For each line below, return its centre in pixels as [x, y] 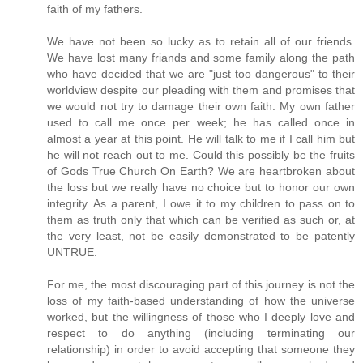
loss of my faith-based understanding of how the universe [201, 300]
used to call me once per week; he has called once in [201, 122]
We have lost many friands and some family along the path [201, 57]
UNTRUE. [72, 252]
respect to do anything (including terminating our [201, 333]
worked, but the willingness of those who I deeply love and [201, 316]
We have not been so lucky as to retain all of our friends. [201, 41]
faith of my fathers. [95, 9]
